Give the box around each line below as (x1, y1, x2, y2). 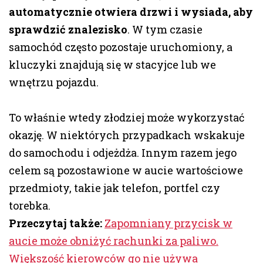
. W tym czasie (127, 22, 203, 37)
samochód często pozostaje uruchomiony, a (9, 40, 232, 55)
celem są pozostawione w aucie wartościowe (9, 163, 243, 178)
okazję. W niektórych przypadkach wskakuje (9, 128, 245, 143)
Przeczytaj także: (9, 216, 104, 231)
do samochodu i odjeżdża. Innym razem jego (9, 146, 237, 160)
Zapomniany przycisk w (104, 216, 232, 231)
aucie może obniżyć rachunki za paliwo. (9, 234, 218, 248)
